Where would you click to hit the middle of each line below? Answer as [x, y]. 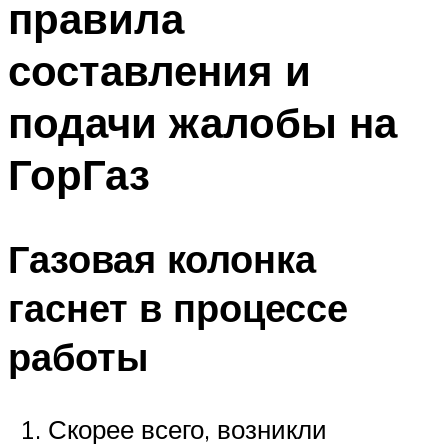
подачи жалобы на [202, 121]
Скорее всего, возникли [187, 429]
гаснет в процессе [178, 308]
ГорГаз [79, 173]
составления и [159, 69]
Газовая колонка [162, 259]
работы [78, 357]
